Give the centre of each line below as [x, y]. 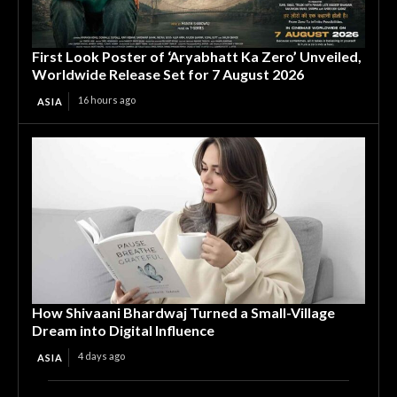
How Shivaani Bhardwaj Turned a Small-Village [183, 312]
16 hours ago [107, 100]
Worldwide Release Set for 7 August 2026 [168, 74]
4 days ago [101, 356]
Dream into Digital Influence [123, 330]
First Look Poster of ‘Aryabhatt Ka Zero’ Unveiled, [197, 56]
